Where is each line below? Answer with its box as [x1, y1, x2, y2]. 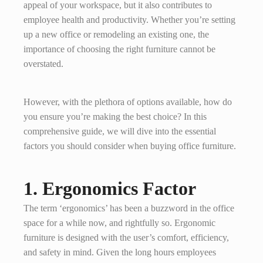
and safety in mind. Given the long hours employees [23, 247, 216, 257]
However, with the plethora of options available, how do [23, 97, 232, 107]
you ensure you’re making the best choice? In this [23, 112, 207, 122]
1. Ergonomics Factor [23, 178, 196, 199]
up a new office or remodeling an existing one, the [23, 29, 209, 39]
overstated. [23, 59, 63, 69]
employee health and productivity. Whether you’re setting [23, 15, 235, 25]
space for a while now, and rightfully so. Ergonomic [23, 218, 215, 228]
